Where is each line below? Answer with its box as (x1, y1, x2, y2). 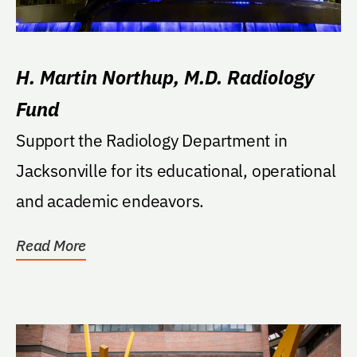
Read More (16, 235, 87, 255)
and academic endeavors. (16, 189, 205, 212)
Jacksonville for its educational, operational (16, 159, 336, 182)
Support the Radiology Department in (16, 128, 288, 151)
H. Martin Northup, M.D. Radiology (16, 64, 314, 90)
